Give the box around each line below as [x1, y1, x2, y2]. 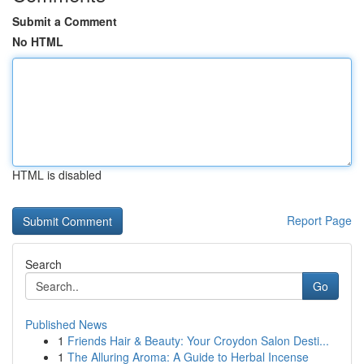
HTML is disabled [12, 167, 102, 183]
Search [25, 256, 62, 272]
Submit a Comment [12, 13, 117, 29]
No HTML [12, 33, 63, 50]
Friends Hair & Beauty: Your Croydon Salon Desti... [67, 332, 329, 349]
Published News [25, 316, 107, 332]
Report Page [287, 212, 352, 228]
